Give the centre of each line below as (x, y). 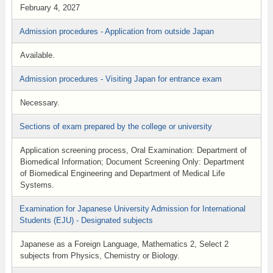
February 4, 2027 (50, 8)
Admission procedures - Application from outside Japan (116, 31)
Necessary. (40, 103)
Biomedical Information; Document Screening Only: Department (132, 162)
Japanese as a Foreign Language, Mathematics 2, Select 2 (124, 244)
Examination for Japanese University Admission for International (132, 209)
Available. (37, 55)
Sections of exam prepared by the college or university (115, 126)
